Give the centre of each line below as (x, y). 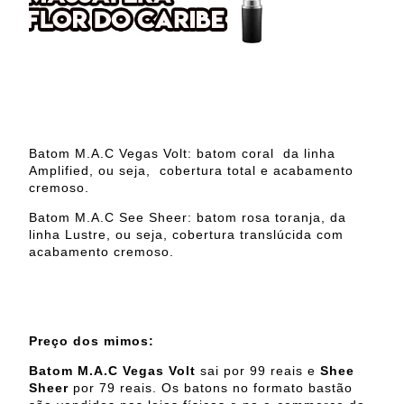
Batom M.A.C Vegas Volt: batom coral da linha (182, 154)
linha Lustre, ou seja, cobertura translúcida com (186, 235)
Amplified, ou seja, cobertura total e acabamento (191, 171)
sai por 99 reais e (260, 371)
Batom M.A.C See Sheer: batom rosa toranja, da (188, 218)
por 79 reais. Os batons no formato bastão (211, 388)
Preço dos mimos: (94, 341)
